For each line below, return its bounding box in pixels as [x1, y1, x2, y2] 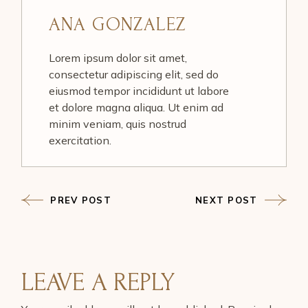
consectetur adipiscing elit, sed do [48, 67, 219, 82]
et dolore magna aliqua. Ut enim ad [48, 100, 223, 115]
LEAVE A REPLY [21, 267, 175, 297]
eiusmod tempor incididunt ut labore [48, 84, 229, 98]
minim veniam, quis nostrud [48, 117, 186, 131]
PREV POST [50, 195, 112, 206]
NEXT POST [195, 195, 258, 206]
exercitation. [48, 133, 111, 148]
